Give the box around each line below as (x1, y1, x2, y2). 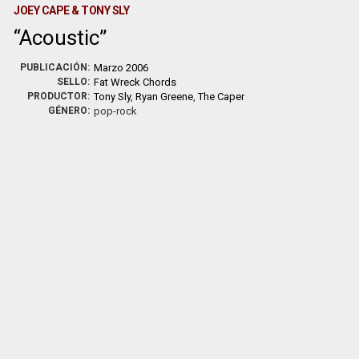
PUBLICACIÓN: (20, 62, 91, 73)
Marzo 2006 (94, 62, 149, 74)
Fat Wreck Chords (94, 76, 177, 88)
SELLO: (57, 76, 91, 87)
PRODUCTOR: (27, 91, 91, 102)
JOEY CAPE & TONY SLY (14, 4, 130, 17)
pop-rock (94, 105, 138, 117)
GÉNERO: (48, 105, 91, 116)
